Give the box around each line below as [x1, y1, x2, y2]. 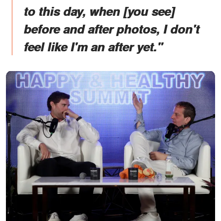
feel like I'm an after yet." [24, 37, 162, 55]
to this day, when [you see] [24, 2, 175, 19]
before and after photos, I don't [24, 20, 199, 37]
